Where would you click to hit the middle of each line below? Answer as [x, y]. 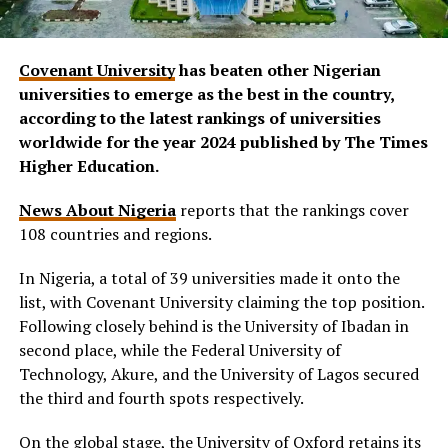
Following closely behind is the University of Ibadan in [213, 325]
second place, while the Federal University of [179, 349]
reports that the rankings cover [292, 209]
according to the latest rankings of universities [199, 117]
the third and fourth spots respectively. [161, 397]
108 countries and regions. [115, 233]
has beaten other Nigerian [277, 69]
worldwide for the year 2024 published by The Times [223, 141]
